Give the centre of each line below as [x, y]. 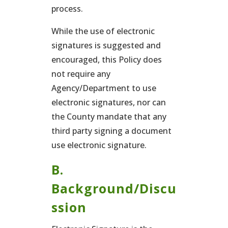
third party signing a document [111, 131]
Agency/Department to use [104, 88]
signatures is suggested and [106, 45]
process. [67, 9]
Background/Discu [114, 188]
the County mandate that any [109, 117]
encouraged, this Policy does [106, 60]
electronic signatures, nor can [108, 102]
